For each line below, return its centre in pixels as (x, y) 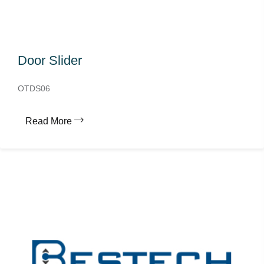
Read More (49, 121)
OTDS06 (34, 88)
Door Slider (50, 60)
